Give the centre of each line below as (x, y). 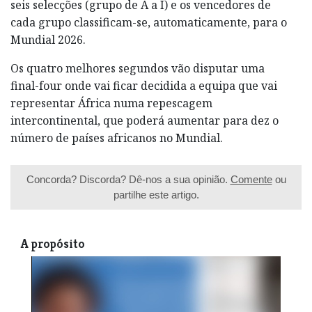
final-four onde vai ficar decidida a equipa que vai (144, 85)
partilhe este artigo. (156, 194)
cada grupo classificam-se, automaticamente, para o (149, 22)
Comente (251, 179)
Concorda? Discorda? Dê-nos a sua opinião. (128, 179)
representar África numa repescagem (111, 103)
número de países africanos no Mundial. (117, 138)
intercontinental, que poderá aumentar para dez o (145, 120)
